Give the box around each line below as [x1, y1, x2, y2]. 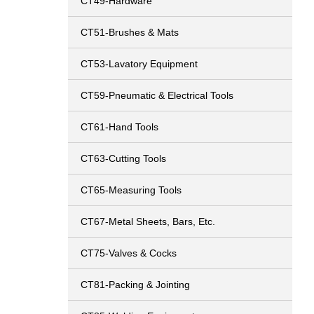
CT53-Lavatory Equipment [81, 58, 198, 69]
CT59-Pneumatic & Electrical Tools [81, 90, 233, 101]
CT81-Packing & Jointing [81, 279, 190, 290]
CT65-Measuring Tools [81, 184, 182, 196]
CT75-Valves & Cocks [81, 247, 177, 259]
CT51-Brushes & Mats [81, 27, 179, 38]
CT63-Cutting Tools [81, 153, 166, 164]
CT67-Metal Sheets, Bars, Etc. [81, 216, 215, 227]
